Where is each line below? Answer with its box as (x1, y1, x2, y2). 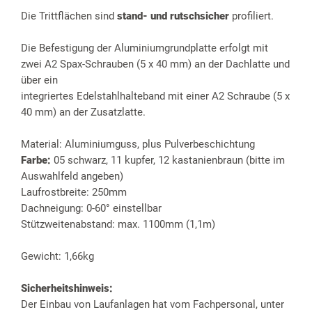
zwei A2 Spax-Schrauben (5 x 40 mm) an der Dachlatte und (21, 57, 290, 70)
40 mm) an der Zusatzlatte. (21, 105, 146, 118)
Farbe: (21, 153, 51, 166)
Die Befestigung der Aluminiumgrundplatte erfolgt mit (21, 41, 268, 54)
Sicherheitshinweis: (21, 281, 113, 295)
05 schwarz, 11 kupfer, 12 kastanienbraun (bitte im (51, 153, 285, 166)
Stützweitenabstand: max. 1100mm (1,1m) (21, 217, 215, 231)
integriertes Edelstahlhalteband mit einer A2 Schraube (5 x (21, 89, 290, 102)
